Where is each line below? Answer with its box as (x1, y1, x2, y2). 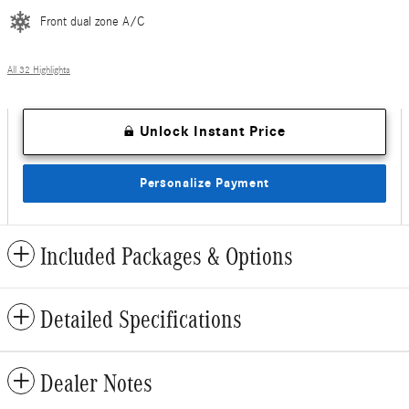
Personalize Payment (139, 175, 270, 192)
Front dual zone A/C (40, 15, 144, 29)
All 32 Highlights (7, 65, 70, 76)
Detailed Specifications (40, 305, 242, 333)
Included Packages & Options (40, 242, 293, 270)
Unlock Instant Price (139, 123, 286, 140)
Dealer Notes (40, 369, 152, 397)
